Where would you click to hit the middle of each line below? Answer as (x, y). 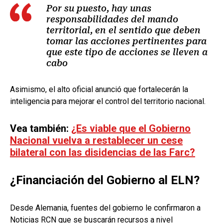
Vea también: (41, 128)
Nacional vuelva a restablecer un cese (96, 140)
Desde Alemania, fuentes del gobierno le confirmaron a (105, 208)
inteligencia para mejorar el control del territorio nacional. (108, 101)
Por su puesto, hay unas (99, 8)
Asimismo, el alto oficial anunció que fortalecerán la (99, 89)
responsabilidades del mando (112, 19)
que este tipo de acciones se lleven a (127, 52)
